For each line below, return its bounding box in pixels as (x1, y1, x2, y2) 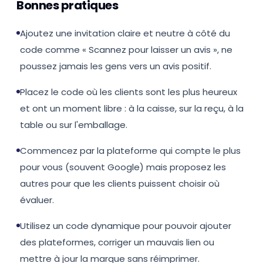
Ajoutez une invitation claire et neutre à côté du (20, 27, 230, 39)
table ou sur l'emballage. (20, 119, 127, 131)
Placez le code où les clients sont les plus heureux (20, 86, 237, 98)
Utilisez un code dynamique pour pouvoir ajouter (20, 220, 231, 232)
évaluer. (20, 194, 54, 206)
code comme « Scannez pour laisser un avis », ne (20, 43, 232, 56)
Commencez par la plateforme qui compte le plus (20, 144, 241, 157)
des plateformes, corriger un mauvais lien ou (20, 236, 214, 248)
